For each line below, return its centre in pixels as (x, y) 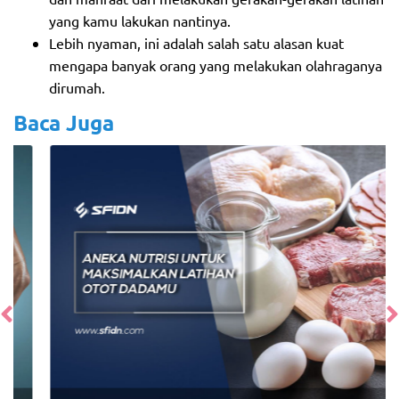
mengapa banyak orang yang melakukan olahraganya (216, 65)
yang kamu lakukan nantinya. (140, 21)
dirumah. (79, 88)
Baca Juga (64, 123)
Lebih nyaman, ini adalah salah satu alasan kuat (196, 43)
